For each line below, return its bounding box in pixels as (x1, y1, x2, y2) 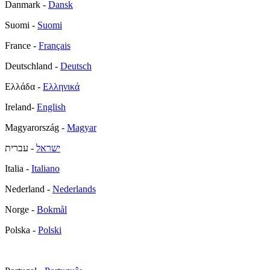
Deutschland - (5, 60, 60, 71)
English (37, 101, 66, 112)
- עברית (5, 142, 36, 153)
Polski (38, 224, 61, 235)
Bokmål (37, 204, 67, 215)
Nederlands (52, 183, 96, 194)
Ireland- (5, 101, 37, 112)
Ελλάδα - (5, 81, 43, 92)
